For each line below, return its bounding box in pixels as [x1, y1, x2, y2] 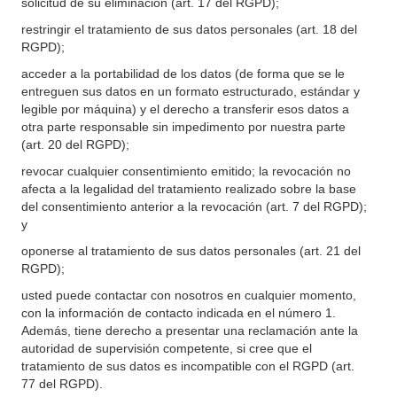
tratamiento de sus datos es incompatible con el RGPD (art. [21, 359, 354, 373]
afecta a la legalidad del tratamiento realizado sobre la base [21, 182, 356, 196]
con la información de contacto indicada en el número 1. [21, 306, 336, 320]
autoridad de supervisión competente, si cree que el [21, 341, 312, 355]
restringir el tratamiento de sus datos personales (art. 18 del [21, 22, 357, 36]
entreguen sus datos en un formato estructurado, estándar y [21, 84, 360, 98]
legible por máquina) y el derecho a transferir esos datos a [21, 102, 349, 116]
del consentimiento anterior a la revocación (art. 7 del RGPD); [21, 199, 367, 214]
